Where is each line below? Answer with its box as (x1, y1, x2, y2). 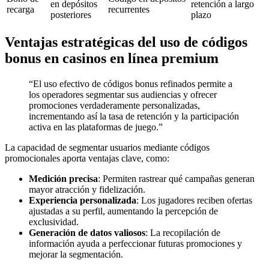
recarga (7, 4, 34, 15)
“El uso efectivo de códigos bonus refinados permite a (29, 79, 232, 89)
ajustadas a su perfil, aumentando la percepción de (29, 206, 218, 217)
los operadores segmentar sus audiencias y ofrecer (29, 89, 217, 100)
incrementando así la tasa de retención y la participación (29, 111, 239, 122)
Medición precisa (29, 174, 98, 184)
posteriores (50, 10, 91, 20)
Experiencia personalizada (29, 195, 136, 206)
